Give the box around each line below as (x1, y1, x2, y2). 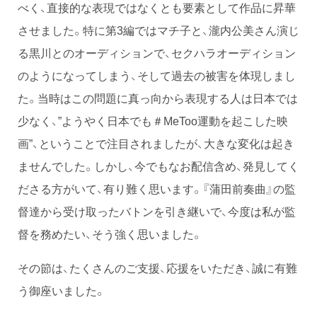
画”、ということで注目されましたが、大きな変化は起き (18, 134, 294, 152)
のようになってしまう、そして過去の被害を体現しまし (18, 67, 296, 84)
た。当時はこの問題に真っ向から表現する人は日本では (18, 89, 298, 107)
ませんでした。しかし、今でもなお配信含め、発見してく (18, 157, 299, 175)
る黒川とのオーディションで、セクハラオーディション (18, 44, 296, 62)
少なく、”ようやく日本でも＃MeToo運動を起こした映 (18, 112, 288, 129)
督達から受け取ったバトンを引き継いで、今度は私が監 (18, 202, 296, 220)
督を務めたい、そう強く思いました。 (18, 225, 202, 243)
